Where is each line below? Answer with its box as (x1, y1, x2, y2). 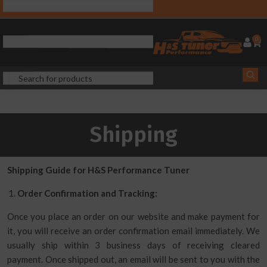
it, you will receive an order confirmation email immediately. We (7, 225, 260, 236)
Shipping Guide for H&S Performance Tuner (7, 164, 190, 175)
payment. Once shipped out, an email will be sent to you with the (7, 254, 260, 265)
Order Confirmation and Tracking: (17, 188, 157, 198)
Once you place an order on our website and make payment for (7, 211, 260, 222)
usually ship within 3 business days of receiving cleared (7, 240, 260, 250)
